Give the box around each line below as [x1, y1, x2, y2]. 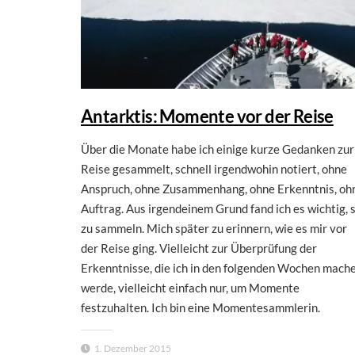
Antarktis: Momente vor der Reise [81, 105, 334, 128]
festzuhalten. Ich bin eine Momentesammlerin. [81, 300, 320, 315]
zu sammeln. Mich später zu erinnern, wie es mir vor [81, 221, 347, 236]
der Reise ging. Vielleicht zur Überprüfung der [81, 241, 317, 256]
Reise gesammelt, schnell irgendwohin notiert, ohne [81, 162, 347, 177]
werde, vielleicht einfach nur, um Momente [81, 281, 300, 296]
